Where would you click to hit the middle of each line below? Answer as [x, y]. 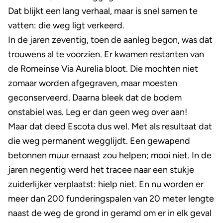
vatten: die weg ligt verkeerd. [66, 26]
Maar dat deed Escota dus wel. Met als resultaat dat [110, 127]
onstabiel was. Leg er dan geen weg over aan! [98, 112]
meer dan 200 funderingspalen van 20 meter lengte [111, 199]
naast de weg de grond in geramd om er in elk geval [110, 213]
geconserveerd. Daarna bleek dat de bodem [95, 98]
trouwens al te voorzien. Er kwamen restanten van [106, 55]
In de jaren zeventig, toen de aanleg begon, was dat [110, 40]
